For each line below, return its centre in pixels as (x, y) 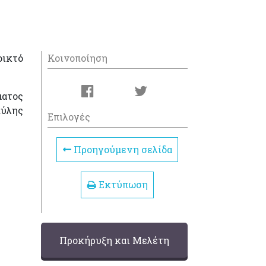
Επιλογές (69, 117)
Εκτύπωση (122, 185)
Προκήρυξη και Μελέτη (114, 240)
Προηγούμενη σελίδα (121, 149)
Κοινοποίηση (77, 58)
